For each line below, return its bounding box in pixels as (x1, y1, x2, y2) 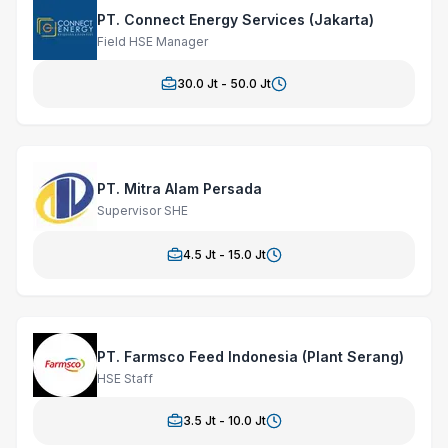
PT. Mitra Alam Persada (97, 179, 262, 197)
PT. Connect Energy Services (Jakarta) (97, 11, 374, 28)
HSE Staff (97, 371, 153, 386)
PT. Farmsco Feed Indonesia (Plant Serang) (97, 348, 404, 365)
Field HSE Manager (97, 34, 208, 49)
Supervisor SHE (97, 202, 188, 218)
